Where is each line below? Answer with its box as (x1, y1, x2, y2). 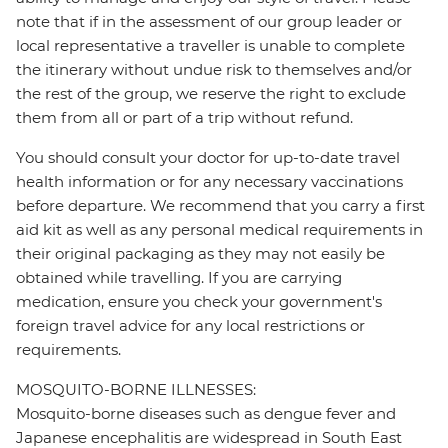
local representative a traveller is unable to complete (16, 36, 405, 56)
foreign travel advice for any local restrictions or (16, 316, 365, 336)
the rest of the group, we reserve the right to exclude (16, 84, 406, 104)
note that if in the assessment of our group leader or (16, 12, 402, 32)
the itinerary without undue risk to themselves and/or (16, 60, 412, 80)
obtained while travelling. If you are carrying (16, 268, 342, 288)
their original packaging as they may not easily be (16, 244, 385, 264)
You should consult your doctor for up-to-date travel (16, 148, 400, 168)
